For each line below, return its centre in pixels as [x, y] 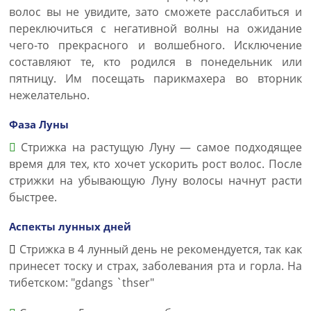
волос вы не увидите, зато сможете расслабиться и [155, 12]
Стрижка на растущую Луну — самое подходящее [159, 147]
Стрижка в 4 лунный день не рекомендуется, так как [159, 249]
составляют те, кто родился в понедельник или [155, 62]
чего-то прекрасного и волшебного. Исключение [155, 45]
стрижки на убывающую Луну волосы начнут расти [155, 180]
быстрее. [33, 197]
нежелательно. [49, 95]
